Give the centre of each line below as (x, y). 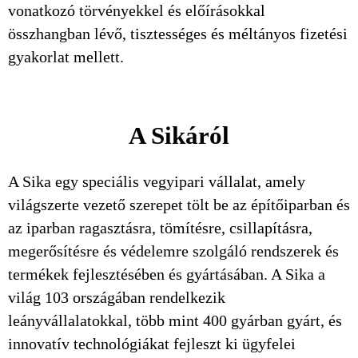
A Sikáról (179, 135)
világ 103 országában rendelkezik (117, 297)
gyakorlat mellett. (66, 57)
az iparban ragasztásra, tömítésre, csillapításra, (160, 228)
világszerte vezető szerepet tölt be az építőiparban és (179, 205)
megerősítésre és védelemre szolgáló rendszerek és (173, 251)
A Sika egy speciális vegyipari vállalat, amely (157, 181)
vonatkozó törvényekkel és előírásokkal (137, 10)
